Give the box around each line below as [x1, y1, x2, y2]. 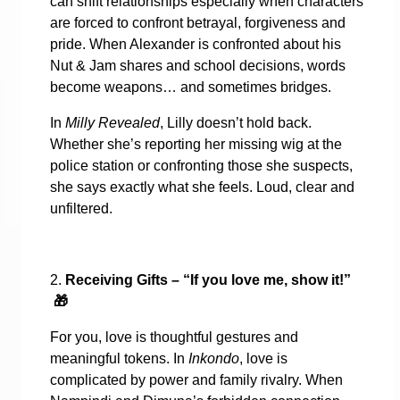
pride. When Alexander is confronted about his [50, 36, 341, 52]
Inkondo [188, 350, 239, 366]
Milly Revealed [65, 114, 160, 130]
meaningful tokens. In [50, 350, 188, 366]
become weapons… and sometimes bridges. [50, 79, 331, 95]
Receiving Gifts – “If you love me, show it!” [65, 271, 351, 287]
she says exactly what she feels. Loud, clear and [50, 179, 354, 195]
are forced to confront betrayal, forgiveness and [50, 14, 346, 30]
